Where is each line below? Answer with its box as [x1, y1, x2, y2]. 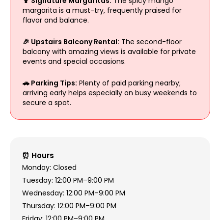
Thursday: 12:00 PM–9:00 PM [22, 200, 116, 211]
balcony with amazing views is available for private [22, 46, 196, 56]
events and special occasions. [22, 56, 126, 66]
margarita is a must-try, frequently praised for [22, 5, 182, 15]
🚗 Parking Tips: [22, 78, 77, 88]
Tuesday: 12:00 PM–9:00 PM [22, 175, 114, 185]
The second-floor [119, 36, 182, 47]
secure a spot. [22, 97, 71, 108]
